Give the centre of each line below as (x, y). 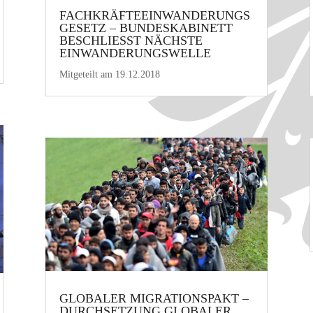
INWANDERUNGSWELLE (131, 53)
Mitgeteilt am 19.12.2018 (109, 74)
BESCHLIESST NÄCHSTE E (131, 40)
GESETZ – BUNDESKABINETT (146, 28)
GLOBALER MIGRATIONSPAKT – (154, 298)
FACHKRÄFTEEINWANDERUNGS (154, 15)
